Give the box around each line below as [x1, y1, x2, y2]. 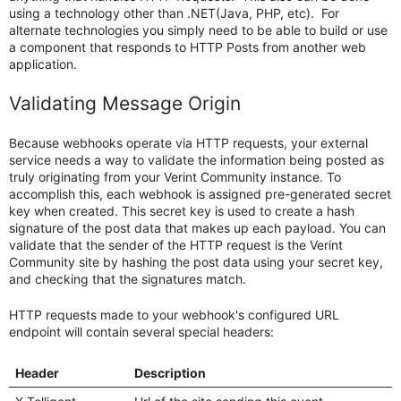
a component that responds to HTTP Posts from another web [9, 39, 366, 55]
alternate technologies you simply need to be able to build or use [9, 22, 388, 38]
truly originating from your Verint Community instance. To [9, 169, 341, 185]
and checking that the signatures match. [9, 271, 246, 287]
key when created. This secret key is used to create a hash [9, 203, 354, 219]
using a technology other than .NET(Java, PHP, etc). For [9, 5, 339, 21]
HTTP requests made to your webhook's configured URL [9, 307, 339, 323]
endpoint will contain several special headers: [9, 324, 274, 340]
